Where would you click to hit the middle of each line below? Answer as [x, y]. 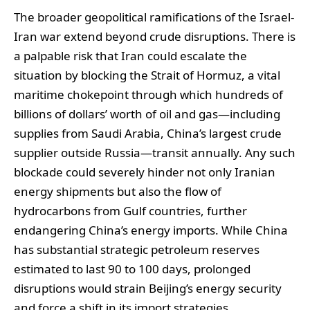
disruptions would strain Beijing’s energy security [148, 288]
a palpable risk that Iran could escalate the [130, 56]
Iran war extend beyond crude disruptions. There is [155, 36]
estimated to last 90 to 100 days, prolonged [132, 269]
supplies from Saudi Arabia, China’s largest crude [148, 133]
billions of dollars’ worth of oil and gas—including [147, 114]
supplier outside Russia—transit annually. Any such [155, 153]
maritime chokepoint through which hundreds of [148, 94]
